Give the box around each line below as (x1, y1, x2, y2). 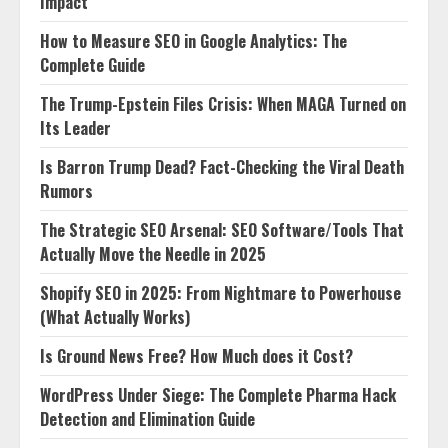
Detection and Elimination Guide (40, 407, 255, 431)
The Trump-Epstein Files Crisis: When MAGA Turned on (40, 92, 406, 116)
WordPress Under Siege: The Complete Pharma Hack (40, 383, 396, 407)
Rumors (40, 179, 93, 203)
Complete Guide (40, 53, 145, 77)
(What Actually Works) (40, 305, 190, 329)
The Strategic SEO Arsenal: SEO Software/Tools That (40, 218, 404, 242)
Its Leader (40, 116, 111, 140)
